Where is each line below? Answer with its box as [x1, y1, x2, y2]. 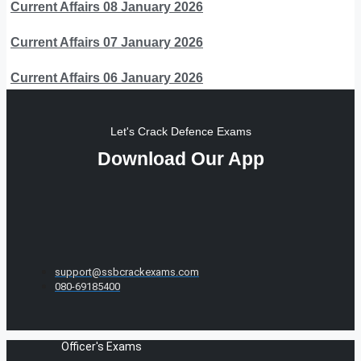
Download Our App [97, 147, 264, 169]
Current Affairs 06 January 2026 [10, 70, 203, 85]
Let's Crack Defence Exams [110, 124, 251, 138]
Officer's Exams [61, 339, 142, 353]
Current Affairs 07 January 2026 [10, 35, 203, 49]
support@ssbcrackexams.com [55, 265, 199, 278]
